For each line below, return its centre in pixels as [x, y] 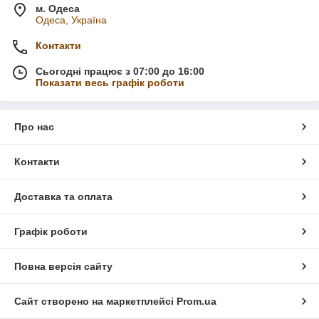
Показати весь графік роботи [110, 83]
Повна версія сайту [63, 266]
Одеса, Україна [71, 20]
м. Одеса [58, 9]
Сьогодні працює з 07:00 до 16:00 [120, 71]
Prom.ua [197, 301]
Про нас [34, 127]
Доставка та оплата [63, 197]
